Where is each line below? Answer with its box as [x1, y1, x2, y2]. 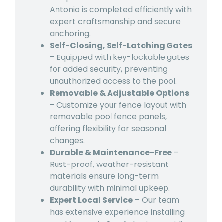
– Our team [133, 194, 179, 206]
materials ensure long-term [50, 170, 159, 182]
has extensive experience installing [50, 206, 185, 218]
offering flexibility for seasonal [50, 122, 166, 134]
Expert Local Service [50, 194, 133, 206]
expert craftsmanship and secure [50, 15, 181, 27]
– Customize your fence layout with [50, 99, 186, 111]
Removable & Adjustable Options [50, 87, 189, 99]
